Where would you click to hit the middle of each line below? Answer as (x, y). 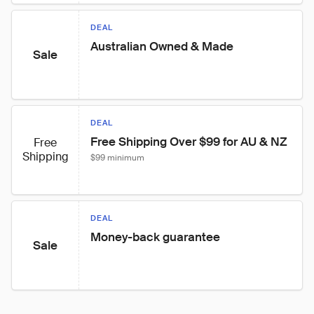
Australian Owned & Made (162, 46)
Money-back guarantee (155, 237)
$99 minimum (117, 158)
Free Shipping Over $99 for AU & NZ (189, 142)
